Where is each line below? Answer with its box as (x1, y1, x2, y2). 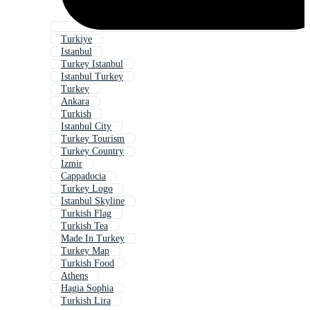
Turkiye (61, 34, 92, 45)
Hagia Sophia (61, 283, 113, 294)
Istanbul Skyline (61, 196, 125, 207)
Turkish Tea (61, 221, 108, 232)
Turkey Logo (61, 183, 113, 194)
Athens (61, 271, 88, 282)
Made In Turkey (61, 233, 125, 244)
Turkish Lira (61, 295, 111, 307)
